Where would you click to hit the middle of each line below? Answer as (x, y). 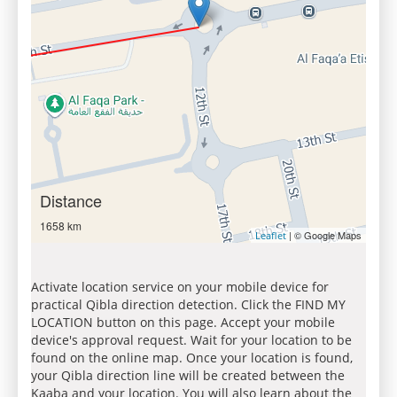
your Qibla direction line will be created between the (188, 375)
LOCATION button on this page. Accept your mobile (183, 322)
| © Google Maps (324, 235)
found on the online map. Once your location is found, (192, 358)
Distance (71, 200)
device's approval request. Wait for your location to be (191, 340)
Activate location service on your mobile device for (180, 287)
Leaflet (271, 235)
